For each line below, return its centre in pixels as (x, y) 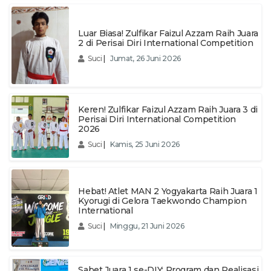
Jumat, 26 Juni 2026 (145, 58)
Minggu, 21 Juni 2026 (147, 226)
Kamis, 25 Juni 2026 (145, 145)
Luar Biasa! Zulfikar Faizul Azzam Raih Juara (168, 33)
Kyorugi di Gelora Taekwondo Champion (162, 201)
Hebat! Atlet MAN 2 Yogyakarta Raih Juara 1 (168, 191)
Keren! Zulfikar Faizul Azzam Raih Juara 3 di (168, 110)
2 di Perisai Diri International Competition (166, 43)
